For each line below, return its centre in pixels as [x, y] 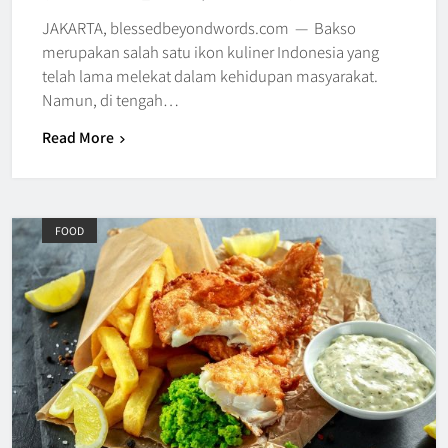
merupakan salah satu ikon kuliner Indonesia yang [210, 51]
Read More [78, 136]
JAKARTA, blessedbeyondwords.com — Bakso [199, 27]
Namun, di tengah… [110, 99]
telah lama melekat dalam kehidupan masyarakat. [210, 75]
